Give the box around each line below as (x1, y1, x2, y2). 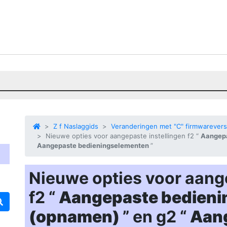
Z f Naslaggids (53, 122, 98, 130)
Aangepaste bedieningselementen (37, 141, 150, 149)
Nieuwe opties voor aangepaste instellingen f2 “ (46, 132, 201, 140)
